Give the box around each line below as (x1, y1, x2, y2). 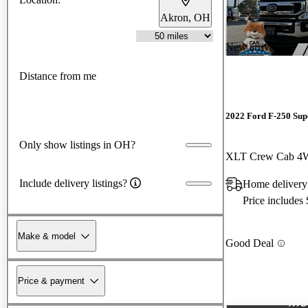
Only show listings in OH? (19, 138, 135, 151)
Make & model (18, 230, 76, 241)
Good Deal (225, 237, 274, 250)
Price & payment (18, 275, 85, 286)
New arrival (225, 41, 277, 53)
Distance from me (19, 70, 96, 82)
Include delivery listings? (19, 177, 127, 189)
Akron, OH (160, 11, 210, 23)
